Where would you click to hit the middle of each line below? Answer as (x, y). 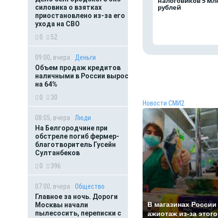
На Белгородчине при (71, 128)
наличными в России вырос (82, 76)
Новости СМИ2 (163, 103)
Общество (90, 186)
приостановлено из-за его (80, 16)
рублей (170, 7)
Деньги (85, 57)
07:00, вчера (53, 186)
